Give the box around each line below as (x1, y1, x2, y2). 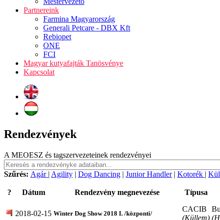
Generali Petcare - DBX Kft (43, 24, 130, 32)
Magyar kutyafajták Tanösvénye (24, 59, 123, 67)
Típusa (184, 188, 208, 196)
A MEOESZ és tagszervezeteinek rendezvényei (4, 150, 151, 159)
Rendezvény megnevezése (74, 188, 160, 196)
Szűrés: (4, 169, 30, 178)
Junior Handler (126, 169, 172, 178)
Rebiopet (43, 32, 71, 41)
